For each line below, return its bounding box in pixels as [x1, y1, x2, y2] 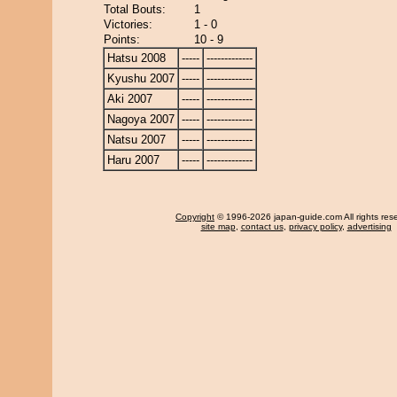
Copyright [175, 212, 214, 222]
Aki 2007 [107, 92, 152, 105]
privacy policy [288, 222, 342, 231]
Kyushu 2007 [107, 72, 175, 85]
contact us [240, 222, 284, 231]
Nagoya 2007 [107, 113, 175, 126]
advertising [346, 222, 392, 231]
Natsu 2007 [107, 133, 166, 146]
